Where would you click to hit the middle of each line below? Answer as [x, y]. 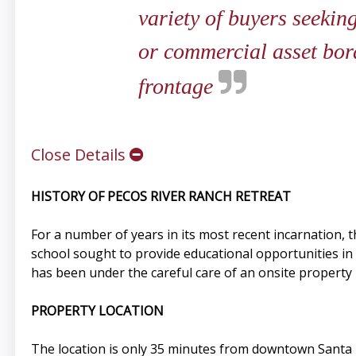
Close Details [80, 155]
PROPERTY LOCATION [97, 311]
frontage [178, 87]
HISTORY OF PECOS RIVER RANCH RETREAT [161, 197]
